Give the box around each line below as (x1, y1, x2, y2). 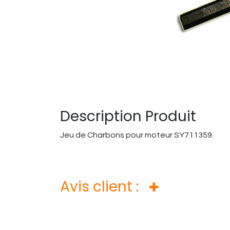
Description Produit (60, 106, 196, 126)
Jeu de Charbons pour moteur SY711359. (60, 131, 214, 139)
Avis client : (60, 177, 149, 197)
